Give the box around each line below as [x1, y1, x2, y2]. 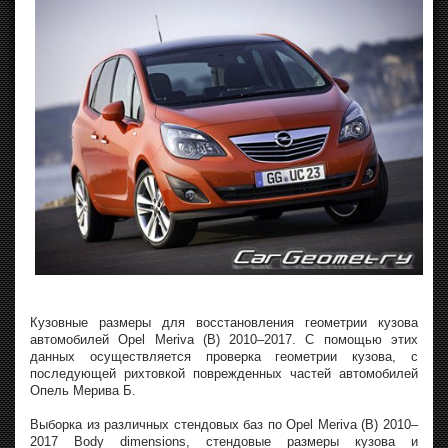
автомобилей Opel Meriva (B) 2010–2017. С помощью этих [30, 331, 418, 347]
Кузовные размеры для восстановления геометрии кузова [30, 314, 418, 330]
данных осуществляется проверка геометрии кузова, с [30, 348, 418, 364]
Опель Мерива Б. [30, 382, 136, 398]
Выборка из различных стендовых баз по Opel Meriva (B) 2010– [30, 416, 418, 432]
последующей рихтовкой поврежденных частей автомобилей [30, 365, 418, 381]
